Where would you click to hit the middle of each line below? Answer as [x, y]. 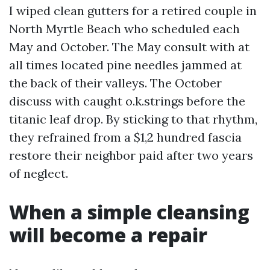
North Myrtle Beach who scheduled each [124, 29]
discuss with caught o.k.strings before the [127, 101]
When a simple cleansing [129, 212]
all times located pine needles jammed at [125, 65]
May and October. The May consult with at [129, 47]
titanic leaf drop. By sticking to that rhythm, [133, 119]
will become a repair [108, 235]
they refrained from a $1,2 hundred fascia [125, 137]
